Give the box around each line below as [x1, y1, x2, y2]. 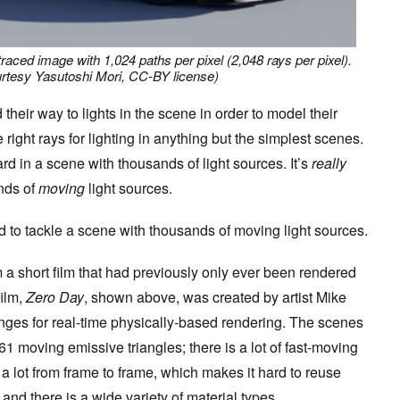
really [312, 153, 346, 174]
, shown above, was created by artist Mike [84, 287, 346, 308]
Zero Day [26, 287, 84, 308]
